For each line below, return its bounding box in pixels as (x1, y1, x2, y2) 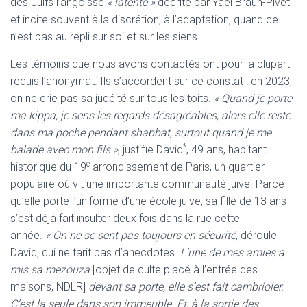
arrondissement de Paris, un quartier (90, 160, 265, 173)
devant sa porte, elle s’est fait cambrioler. (86, 280, 284, 293)
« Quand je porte (214, 91, 292, 105)
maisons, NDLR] (10, 280, 86, 293)
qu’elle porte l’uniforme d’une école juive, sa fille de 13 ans (10, 194, 286, 208)
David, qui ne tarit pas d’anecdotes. (10, 245, 177, 259)
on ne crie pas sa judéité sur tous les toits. (10, 91, 214, 105)
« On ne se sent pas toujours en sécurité (42, 228, 236, 242)
